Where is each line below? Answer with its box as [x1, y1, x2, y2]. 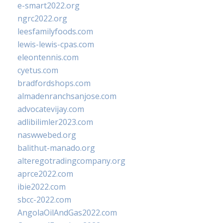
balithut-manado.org [17, 142, 95, 153]
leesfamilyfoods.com [17, 26, 93, 37]
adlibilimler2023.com [17, 116, 93, 127]
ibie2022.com [17, 181, 66, 192]
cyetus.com [17, 65, 58, 76]
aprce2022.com [17, 168, 73, 179]
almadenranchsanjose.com [17, 91, 116, 102]
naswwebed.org [17, 129, 76, 140]
